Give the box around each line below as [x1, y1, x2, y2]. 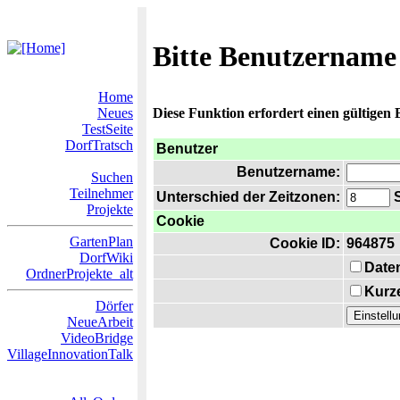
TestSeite [82, 121, 133, 137]
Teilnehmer [70, 186, 133, 201]
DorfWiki [79, 250, 133, 265]
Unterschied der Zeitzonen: [156, 189, 340, 204]
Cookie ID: [270, 236, 340, 251]
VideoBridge [61, 330, 133, 346]
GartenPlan [70, 234, 133, 249]
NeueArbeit [67, 314, 133, 329]
